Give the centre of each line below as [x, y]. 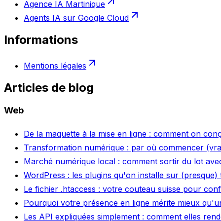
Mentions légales [55, 65]
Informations [41, 40]
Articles [28, 87]
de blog [73, 87]
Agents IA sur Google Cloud [76, 18]
